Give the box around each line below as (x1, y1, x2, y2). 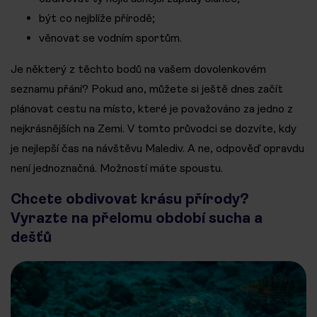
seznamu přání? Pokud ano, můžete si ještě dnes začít (11, 82, 283, 96)
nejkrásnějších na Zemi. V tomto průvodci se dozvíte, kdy (11, 122, 296, 135)
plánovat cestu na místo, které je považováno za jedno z (11, 102, 293, 115)
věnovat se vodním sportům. (39, 31, 182, 45)
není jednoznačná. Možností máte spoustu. (11, 161, 223, 175)
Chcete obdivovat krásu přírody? (11, 190, 249, 207)
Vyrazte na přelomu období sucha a (11, 209, 263, 226)
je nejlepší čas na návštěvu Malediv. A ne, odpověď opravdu (11, 142, 304, 155)
